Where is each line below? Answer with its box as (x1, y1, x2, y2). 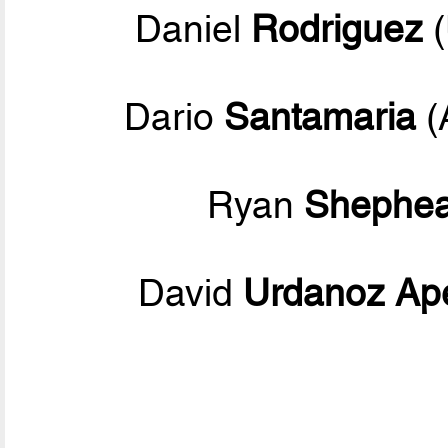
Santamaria (223, 95, 416, 140)
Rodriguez (250, 7, 423, 52)
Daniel (134, 7, 251, 52)
